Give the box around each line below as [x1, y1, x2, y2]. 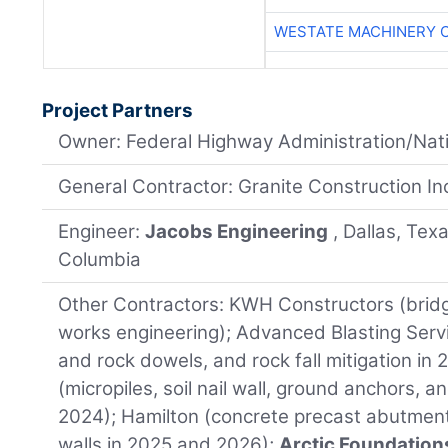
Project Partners [42, 99, 194, 123]
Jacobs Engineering [145, 220, 329, 244]
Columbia [58, 248, 142, 272]
